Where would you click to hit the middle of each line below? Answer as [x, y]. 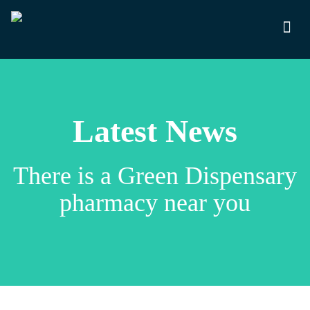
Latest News [155, 131]
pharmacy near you [155, 203]
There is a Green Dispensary [155, 176]
